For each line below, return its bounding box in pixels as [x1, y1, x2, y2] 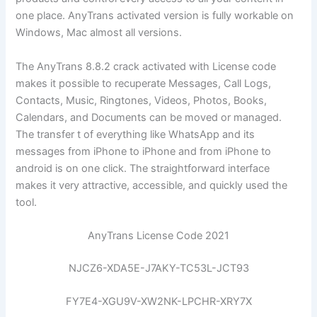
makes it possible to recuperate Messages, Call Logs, [16, 76, 272, 90]
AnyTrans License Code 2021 [88, 229, 229, 243]
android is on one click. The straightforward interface [16, 161, 270, 175]
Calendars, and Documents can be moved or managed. [16, 110, 282, 124]
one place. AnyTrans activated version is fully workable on [16, 9, 294, 23]
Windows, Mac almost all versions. [16, 26, 183, 40]
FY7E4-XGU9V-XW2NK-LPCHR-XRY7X [65, 295, 252, 309]
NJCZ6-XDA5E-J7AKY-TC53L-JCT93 [68, 261, 249, 275]
